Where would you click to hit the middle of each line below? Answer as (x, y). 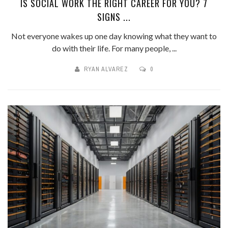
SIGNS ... (114, 17)
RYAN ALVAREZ (106, 69)
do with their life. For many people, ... (114, 48)
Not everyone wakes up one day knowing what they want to (114, 36)
